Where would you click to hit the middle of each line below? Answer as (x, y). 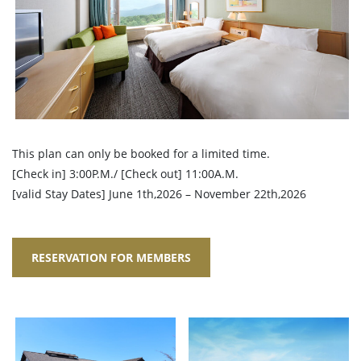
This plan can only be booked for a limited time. (141, 154)
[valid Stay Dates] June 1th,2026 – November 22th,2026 (159, 194)
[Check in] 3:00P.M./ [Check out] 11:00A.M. (125, 174)
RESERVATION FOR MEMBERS (111, 258)
